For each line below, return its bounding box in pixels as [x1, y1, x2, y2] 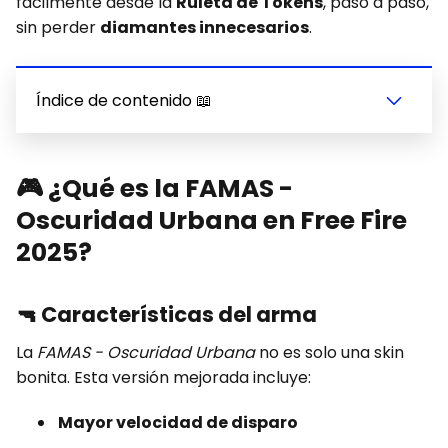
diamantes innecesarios [100, 16, 309, 40]
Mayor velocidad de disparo [58, 411, 298, 435]
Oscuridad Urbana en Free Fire [16, 203, 407, 239]
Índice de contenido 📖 [36, 89, 212, 113]
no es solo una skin [255, 341, 404, 365]
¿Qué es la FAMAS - [48, 171, 293, 207]
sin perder [16, 16, 100, 40]
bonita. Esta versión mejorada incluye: [16, 366, 311, 390]
